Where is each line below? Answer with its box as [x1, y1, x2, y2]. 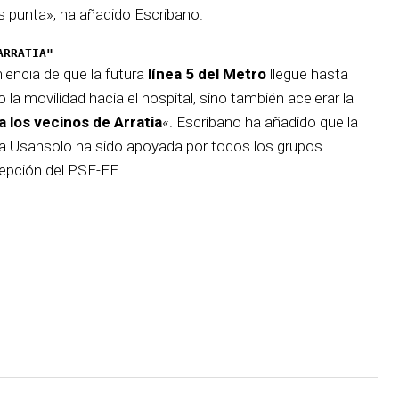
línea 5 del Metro [148, 64, 266, 83]
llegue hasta [266, 64, 348, 83]
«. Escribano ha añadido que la [162, 112, 358, 131]
